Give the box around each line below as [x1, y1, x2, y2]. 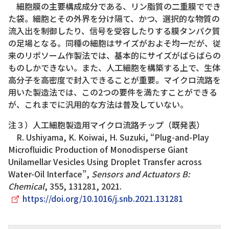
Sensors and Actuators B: [91, 167, 190, 180]
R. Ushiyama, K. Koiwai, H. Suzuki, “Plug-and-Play [8, 130, 209, 143]
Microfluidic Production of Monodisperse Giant [8, 143, 188, 155]
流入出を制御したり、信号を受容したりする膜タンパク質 [8, 24, 220, 37]
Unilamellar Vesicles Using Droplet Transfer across [8, 155, 202, 168]
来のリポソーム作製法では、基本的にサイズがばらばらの [8, 49, 221, 61]
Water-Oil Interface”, [8, 167, 91, 180]
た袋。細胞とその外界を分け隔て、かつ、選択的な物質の [8, 12, 220, 25]
